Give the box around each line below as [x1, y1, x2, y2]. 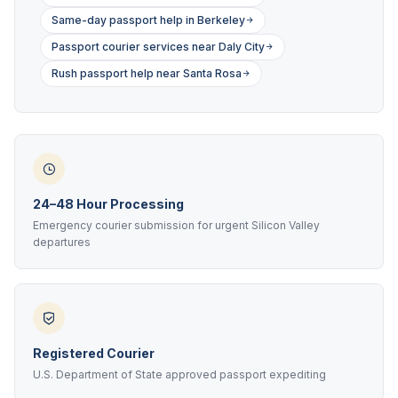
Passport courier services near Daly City [52, 40, 265, 53]
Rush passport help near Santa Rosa [52, 67, 242, 80]
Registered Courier [33, 346, 155, 361]
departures [33, 235, 91, 249]
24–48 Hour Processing [33, 196, 184, 211]
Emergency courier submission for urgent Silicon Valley [33, 219, 320, 232]
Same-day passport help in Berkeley [52, 13, 245, 27]
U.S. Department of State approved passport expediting [33, 368, 326, 381]
